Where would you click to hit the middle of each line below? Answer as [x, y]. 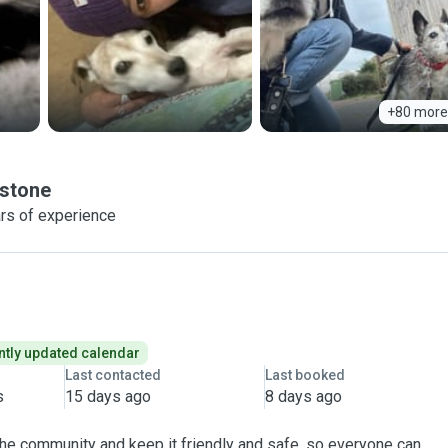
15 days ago [107, 396]
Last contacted [112, 375]
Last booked [304, 375]
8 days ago [303, 396]
